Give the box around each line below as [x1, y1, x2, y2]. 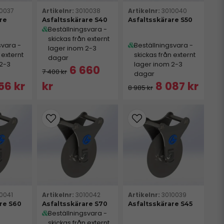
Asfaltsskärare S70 [42, 199, 108, 207]
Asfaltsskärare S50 [128, 15, 193, 23]
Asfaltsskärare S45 [128, 199, 193, 207]
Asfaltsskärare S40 [42, 15, 108, 23]
